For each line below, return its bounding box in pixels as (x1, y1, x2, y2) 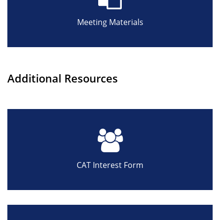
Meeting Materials (77, 16, 143, 27)
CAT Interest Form (77, 159, 143, 170)
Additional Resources (7, 70, 118, 85)
